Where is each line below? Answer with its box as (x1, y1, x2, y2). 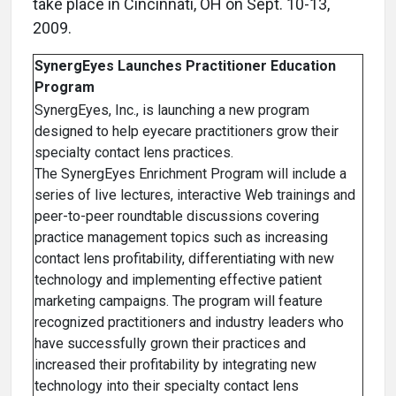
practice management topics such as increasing (34, 229, 328, 247)
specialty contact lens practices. (34, 144, 233, 162)
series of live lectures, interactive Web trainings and (34, 187, 355, 204)
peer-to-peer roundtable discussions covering (34, 208, 319, 225)
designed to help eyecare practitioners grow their (34, 123, 339, 141)
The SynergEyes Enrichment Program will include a (34, 165, 346, 183)
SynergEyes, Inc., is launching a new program (34, 102, 309, 119)
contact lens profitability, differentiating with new (34, 250, 334, 268)
